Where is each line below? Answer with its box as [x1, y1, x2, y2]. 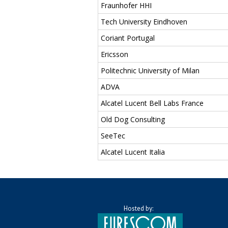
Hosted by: [124, 204, 153, 213]
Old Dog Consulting [101, 114, 165, 124]
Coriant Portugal [101, 33, 155, 43]
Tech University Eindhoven [101, 16, 187, 26]
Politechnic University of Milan [101, 65, 199, 75]
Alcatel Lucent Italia [101, 147, 165, 157]
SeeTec [101, 130, 125, 140]
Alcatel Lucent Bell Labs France [101, 98, 204, 108]
